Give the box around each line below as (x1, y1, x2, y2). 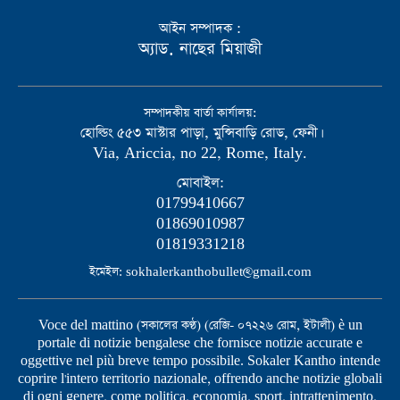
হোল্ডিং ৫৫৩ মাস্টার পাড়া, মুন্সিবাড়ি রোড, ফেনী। (79, 123, 321, 143)
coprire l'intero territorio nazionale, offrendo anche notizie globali (18, 371, 382, 388)
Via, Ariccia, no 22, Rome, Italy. (93, 144, 307, 163)
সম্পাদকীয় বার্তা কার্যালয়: (144, 104, 256, 122)
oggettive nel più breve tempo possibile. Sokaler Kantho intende (20, 353, 380, 371)
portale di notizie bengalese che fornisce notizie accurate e (37, 335, 362, 353)
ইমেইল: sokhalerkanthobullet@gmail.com (88, 264, 312, 280)
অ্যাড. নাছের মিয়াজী (138, 37, 262, 61)
